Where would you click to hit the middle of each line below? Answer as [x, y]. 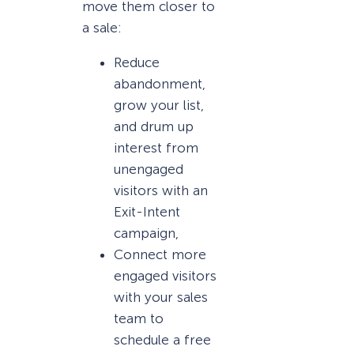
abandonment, [160, 83]
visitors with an [161, 190]
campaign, [146, 233]
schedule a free [162, 339]
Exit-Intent [147, 211]
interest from [156, 147]
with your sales [161, 297]
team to [139, 318]
